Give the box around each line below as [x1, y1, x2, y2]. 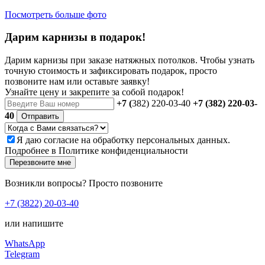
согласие [44, 135, 79, 146]
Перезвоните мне [9, 158, 71, 167]
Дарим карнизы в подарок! [5, 31, 146, 44]
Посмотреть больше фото [5, 9, 106, 20]
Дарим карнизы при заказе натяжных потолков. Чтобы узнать [5, 55, 254, 66]
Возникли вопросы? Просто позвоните [5, 178, 163, 189]
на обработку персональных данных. [79, 135, 230, 146]
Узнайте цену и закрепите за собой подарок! [5, 87, 184, 98]
